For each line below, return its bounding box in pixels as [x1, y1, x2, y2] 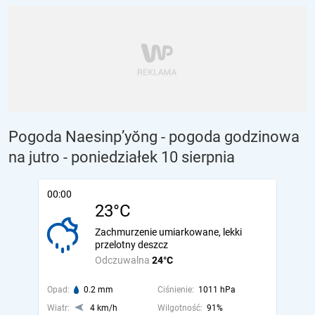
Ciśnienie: [157, 285, 194, 295]
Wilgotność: [157, 303, 202, 313]
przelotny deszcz [95, 239, 168, 250]
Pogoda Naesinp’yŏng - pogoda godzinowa [8, 128, 300, 146]
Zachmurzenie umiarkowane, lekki [95, 226, 242, 238]
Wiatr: [47, 303, 70, 313]
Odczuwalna [95, 255, 152, 266]
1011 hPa [198, 285, 236, 295]
